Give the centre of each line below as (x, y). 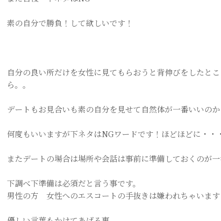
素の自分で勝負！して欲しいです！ (70, 23)
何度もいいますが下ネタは (54, 134)
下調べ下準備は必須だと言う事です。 (74, 183)
